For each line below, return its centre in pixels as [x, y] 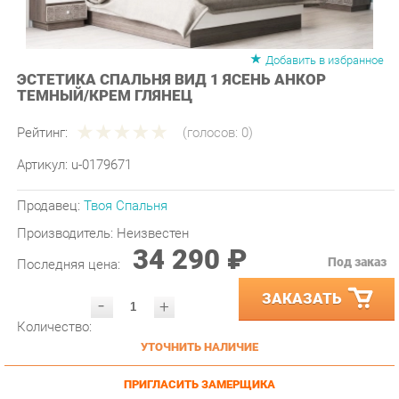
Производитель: [64, 208]
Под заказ [343, 235]
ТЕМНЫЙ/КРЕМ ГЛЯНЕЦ [100, 76]
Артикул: [42, 142]
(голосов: [203, 111]
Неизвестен [147, 208]
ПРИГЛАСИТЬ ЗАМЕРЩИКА [191, 353]
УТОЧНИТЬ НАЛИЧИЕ [191, 318]
